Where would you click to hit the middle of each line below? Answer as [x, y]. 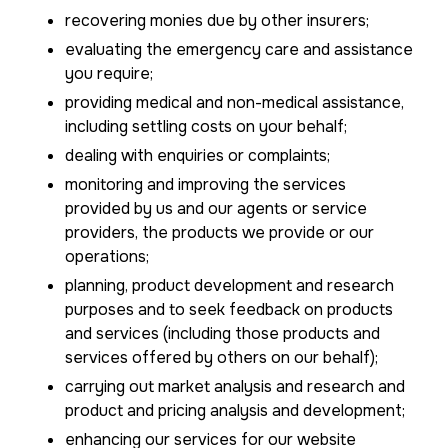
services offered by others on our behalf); [221, 357]
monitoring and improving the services [205, 184]
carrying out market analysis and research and [235, 386]
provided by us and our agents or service [216, 208]
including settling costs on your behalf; [206, 126]
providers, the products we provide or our [219, 232]
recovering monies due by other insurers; [217, 20]
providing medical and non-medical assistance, [234, 102]
